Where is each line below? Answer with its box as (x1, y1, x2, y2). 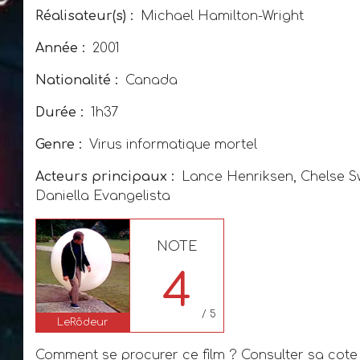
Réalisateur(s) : (35, 9, 133, 23)
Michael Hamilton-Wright (141, 9, 304, 23)
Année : (35, 41, 85, 55)
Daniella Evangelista (35, 189, 170, 203)
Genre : (35, 137, 82, 152)
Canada (121, 73, 178, 88)
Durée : (35, 105, 84, 120)
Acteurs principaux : (35, 170, 174, 184)
